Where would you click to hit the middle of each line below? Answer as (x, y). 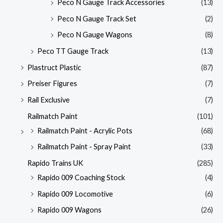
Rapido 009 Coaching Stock (81, 177)
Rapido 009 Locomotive (75, 194)
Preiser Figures (52, 84)
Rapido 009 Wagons (69, 210)
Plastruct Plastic (54, 67)
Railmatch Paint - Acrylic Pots (85, 130)
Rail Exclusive (49, 100)
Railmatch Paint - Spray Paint (84, 147)
